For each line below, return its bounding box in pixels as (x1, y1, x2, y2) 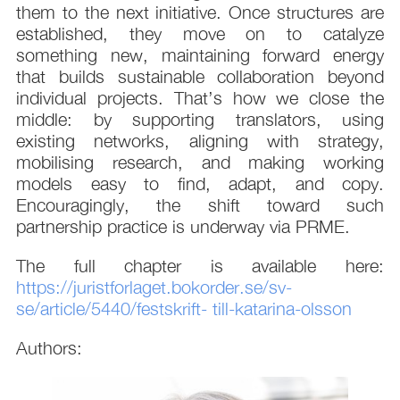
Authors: (16, 337, 82, 359)
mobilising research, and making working (16, 152, 384, 173)
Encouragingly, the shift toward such (16, 195, 384, 216)
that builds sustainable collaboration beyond (16, 66, 384, 87)
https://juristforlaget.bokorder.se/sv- (16, 277, 292, 298)
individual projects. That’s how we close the (16, 87, 384, 109)
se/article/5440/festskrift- (16, 298, 207, 320)
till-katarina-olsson (212, 298, 352, 320)
